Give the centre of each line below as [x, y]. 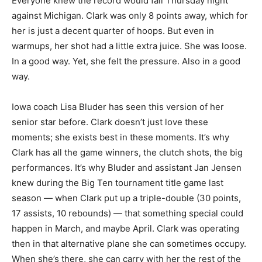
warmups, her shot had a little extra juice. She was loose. [129, 46]
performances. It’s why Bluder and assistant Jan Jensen [127, 168]
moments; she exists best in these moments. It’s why [120, 137]
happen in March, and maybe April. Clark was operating [125, 229]
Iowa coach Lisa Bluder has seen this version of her [118, 107]
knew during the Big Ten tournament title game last [118, 183]
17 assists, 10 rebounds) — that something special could [127, 213]
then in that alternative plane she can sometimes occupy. [129, 244]
